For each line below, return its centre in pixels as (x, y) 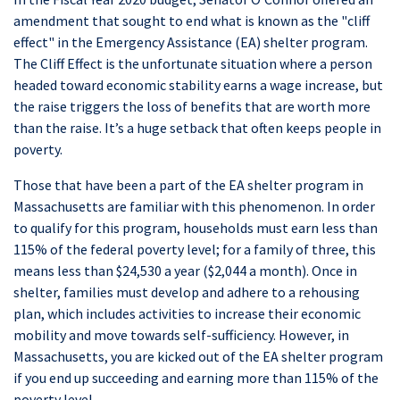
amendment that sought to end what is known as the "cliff (192, 21)
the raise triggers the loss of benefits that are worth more (192, 107)
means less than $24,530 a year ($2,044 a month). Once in (185, 271)
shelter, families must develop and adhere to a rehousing (187, 292)
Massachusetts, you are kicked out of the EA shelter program (198, 357)
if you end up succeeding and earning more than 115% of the (196, 378)
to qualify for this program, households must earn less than (196, 228)
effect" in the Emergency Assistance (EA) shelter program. (191, 42)
